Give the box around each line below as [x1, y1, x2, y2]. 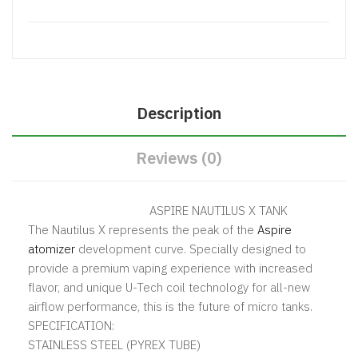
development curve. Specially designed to [75, 241, 306, 257]
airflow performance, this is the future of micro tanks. [28, 298, 312, 314]
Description [137, 101, 221, 124]
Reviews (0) [136, 146, 222, 169]
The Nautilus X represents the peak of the [28, 221, 257, 237]
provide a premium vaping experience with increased [28, 260, 312, 276]
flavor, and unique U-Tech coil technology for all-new [28, 279, 310, 295]
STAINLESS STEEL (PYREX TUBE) [28, 336, 201, 352]
